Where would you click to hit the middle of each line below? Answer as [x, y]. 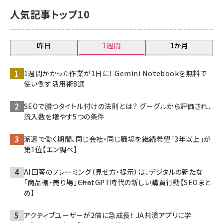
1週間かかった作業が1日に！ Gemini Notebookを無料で [115, 73]
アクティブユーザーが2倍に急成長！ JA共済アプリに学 [108, 215]
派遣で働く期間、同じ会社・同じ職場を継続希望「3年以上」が [117, 139]
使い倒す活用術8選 [55, 83]
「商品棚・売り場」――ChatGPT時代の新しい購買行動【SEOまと [117, 182]
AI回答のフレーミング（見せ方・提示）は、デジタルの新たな [113, 171]
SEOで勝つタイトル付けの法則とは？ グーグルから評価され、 [118, 106]
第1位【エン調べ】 [51, 149]
